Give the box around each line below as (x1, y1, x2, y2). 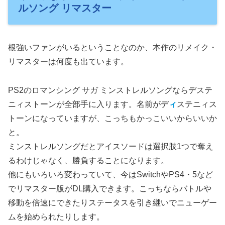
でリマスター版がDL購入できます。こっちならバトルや (8, 184, 211, 193)
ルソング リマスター (18, 2, 111, 14)
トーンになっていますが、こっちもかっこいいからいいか (8, 114, 217, 123)
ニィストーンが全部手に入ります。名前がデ (8, 99, 169, 108)
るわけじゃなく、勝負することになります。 (8, 156, 169, 165)
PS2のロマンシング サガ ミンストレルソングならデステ (8, 85, 212, 94)
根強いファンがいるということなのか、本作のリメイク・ (8, 43, 217, 52)
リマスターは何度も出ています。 (8, 57, 129, 66)
